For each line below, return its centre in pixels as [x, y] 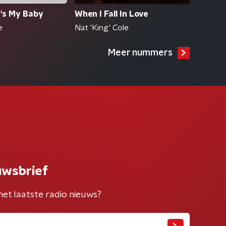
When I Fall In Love [111, 14]
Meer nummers [140, 53]
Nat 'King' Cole [102, 28]
